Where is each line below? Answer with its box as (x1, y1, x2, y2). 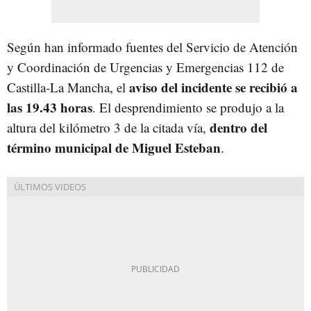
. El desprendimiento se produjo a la (92, 98, 284, 116)
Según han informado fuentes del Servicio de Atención (7, 37, 298, 56)
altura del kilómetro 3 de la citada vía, (7, 118, 210, 136)
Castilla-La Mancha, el (7, 78, 129, 96)
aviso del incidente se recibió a (129, 77, 298, 96)
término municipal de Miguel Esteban (7, 137, 221, 157)
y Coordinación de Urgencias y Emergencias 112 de (7, 58, 284, 76)
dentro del (210, 117, 267, 137)
